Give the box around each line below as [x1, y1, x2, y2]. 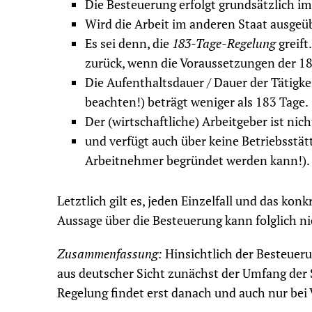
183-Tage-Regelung [172, 36, 276, 52]
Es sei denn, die [85, 36, 172, 52]
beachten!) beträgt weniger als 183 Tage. [85, 94, 309, 110]
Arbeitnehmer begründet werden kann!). [85, 153, 310, 169]
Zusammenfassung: [57, 246, 162, 262]
